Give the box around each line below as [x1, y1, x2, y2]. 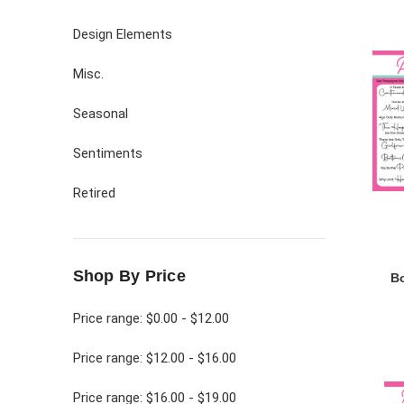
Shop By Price [72, 266, 186, 285]
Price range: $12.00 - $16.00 [72, 349, 236, 366]
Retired [72, 184, 115, 201]
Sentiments [72, 144, 142, 161]
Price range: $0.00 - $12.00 [72, 309, 229, 326]
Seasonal [72, 105, 128, 122]
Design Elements [72, 25, 172, 42]
